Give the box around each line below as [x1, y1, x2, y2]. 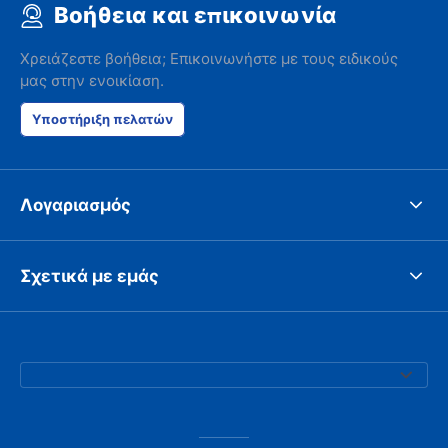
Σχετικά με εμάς [20, 264, 159, 287]
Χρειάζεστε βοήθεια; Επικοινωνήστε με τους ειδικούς [20, 49, 398, 68]
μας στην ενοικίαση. [20, 71, 164, 90]
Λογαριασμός [20, 193, 131, 216]
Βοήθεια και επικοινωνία [54, 2, 336, 29]
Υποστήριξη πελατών [32, 111, 173, 127]
